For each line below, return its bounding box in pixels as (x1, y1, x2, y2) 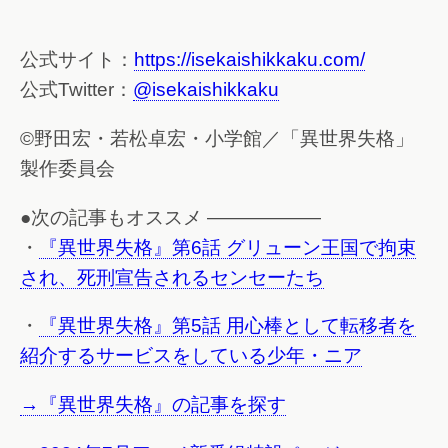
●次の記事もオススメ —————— (20, 206, 321, 228)
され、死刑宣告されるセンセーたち (20, 266, 324, 288)
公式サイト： (20, 49, 134, 71)
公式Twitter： (20, 79, 133, 101)
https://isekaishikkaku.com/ (134, 49, 365, 71)
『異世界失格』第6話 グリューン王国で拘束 (39, 236, 416, 258)
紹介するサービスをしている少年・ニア (20, 345, 362, 367)
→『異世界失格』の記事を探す (20, 394, 286, 415)
